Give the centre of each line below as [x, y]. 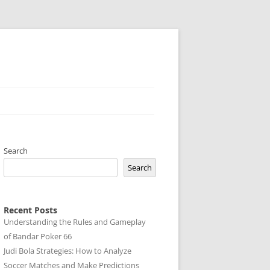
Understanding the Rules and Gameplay [75, 222]
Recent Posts [30, 210]
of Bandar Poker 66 [38, 236]
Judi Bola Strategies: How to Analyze [67, 251]
